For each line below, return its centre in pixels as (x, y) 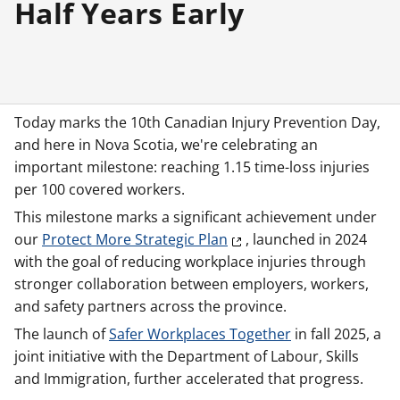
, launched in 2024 (306, 239)
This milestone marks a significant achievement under (196, 217)
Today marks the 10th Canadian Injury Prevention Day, (197, 122)
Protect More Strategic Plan (135, 239)
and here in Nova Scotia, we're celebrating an (166, 145)
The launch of (62, 334)
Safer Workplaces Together (200, 334)
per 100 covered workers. (100, 189)
